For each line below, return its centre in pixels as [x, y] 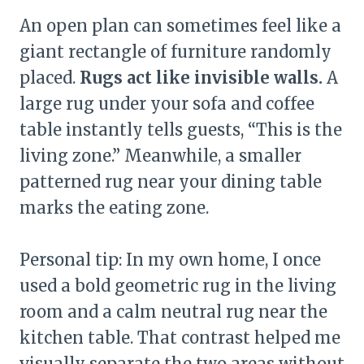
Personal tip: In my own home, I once [170, 260]
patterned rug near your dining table [171, 182]
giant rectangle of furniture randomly [175, 52]
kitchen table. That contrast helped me [180, 338]
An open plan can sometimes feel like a [180, 26]
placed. [50, 78]
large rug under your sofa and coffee [167, 104]
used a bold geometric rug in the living [178, 286]
